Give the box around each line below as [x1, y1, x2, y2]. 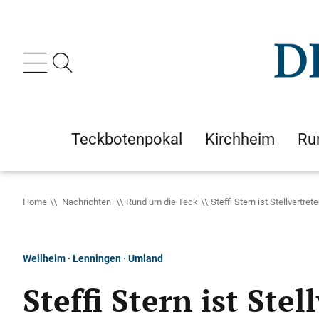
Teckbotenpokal [71, 128, 182, 150]
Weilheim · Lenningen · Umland [23, 251, 163, 265]
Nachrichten [60, 195, 113, 208]
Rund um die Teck [126, 195, 198, 208]
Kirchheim [205, 128, 275, 150]
